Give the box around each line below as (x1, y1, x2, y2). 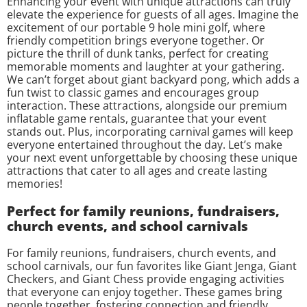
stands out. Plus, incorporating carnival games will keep (7, 124, 293, 140)
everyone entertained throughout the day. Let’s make (7, 137, 282, 153)
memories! (7, 176, 62, 192)
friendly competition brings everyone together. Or (7, 33, 265, 49)
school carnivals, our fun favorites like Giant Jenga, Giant (7, 258, 297, 273)
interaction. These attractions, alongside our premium (7, 98, 287, 114)
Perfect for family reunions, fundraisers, (7, 201, 280, 219)
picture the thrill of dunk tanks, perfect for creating (7, 46, 269, 62)
